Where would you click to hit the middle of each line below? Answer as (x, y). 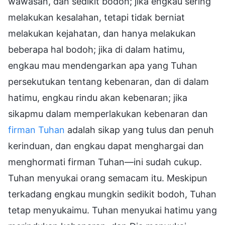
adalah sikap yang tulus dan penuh (139, 130)
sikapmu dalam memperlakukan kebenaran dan (108, 114)
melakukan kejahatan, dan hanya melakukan (102, 33)
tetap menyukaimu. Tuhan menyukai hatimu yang (113, 210)
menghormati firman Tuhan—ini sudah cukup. (105, 162)
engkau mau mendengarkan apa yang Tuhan (103, 65)
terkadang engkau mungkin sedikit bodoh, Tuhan (112, 194)
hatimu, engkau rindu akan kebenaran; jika (98, 97)
